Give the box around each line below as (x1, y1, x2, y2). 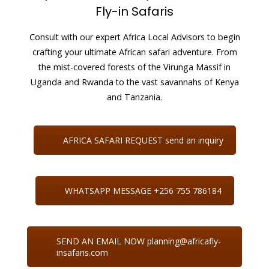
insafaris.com (56, 247, 108, 258)
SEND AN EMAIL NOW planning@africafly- (56, 235, 221, 247)
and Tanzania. (107, 91, 162, 103)
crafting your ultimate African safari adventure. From (32, 46, 237, 58)
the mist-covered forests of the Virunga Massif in (38, 61, 231, 73)
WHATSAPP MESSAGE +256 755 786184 (64, 185, 222, 196)
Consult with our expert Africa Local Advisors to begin (29, 31, 240, 43)
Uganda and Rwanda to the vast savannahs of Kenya (30, 76, 239, 88)
